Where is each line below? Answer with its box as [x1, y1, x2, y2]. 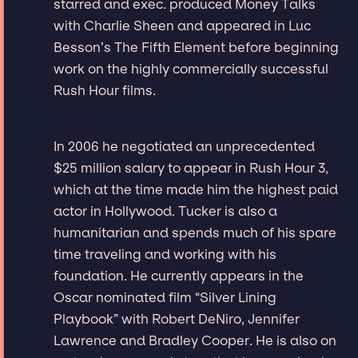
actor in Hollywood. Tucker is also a [54, 202, 278, 219]
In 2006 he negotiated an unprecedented [54, 137, 316, 154]
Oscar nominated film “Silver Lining [54, 288, 277, 305]
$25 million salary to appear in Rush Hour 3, [54, 159, 329, 176]
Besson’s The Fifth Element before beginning [54, 38, 340, 55]
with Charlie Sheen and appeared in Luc [54, 17, 312, 34]
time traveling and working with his [54, 245, 277, 262]
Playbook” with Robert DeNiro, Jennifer [54, 310, 300, 327]
